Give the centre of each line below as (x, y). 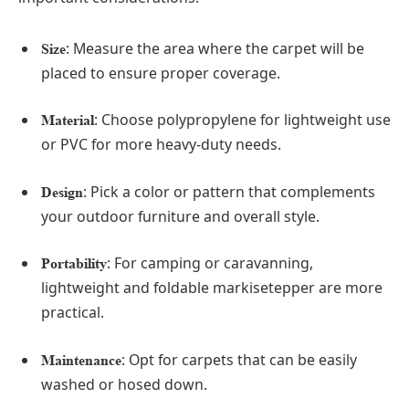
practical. (73, 313)
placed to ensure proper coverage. (161, 73)
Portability (74, 264)
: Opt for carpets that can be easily (239, 359)
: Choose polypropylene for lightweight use (242, 120)
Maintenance (81, 360)
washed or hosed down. (124, 384)
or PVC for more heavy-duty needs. (161, 145)
